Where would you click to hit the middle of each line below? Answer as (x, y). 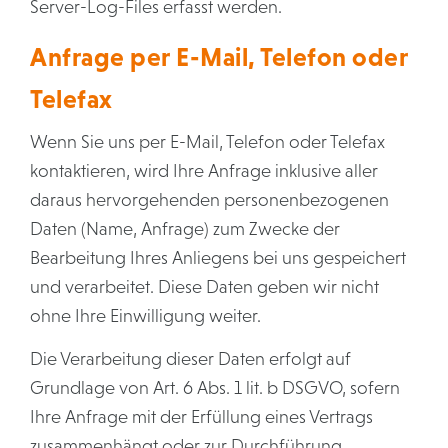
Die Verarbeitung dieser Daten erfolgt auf (190, 359)
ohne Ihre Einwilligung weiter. (145, 316)
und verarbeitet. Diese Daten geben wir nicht (204, 287)
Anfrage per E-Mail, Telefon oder (219, 57)
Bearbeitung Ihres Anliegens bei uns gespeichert (218, 258)
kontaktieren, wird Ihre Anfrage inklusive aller (204, 171)
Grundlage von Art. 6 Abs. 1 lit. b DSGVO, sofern (215, 388)
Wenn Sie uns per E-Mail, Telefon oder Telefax (207, 142)
